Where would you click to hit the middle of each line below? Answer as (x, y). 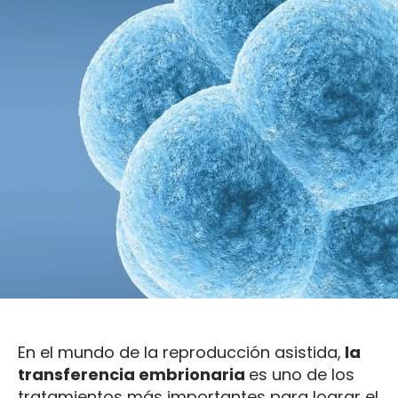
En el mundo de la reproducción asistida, (179, 352)
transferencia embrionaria (133, 374)
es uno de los (302, 374)
